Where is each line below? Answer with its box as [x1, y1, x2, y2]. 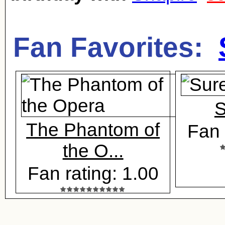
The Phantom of [26, 120, 160, 140]
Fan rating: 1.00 [27, 163, 159, 184]
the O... [62, 141, 124, 161]
